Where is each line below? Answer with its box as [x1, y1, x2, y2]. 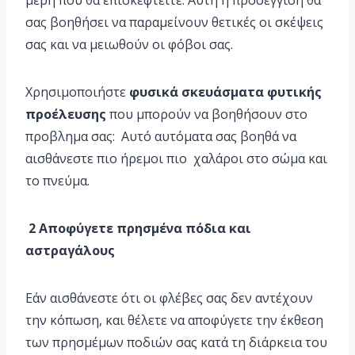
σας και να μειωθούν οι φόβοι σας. [25, 36, 233, 54]
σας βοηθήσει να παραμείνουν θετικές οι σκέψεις [25, 13, 323, 32]
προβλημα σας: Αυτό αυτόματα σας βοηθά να [25, 128, 296, 146]
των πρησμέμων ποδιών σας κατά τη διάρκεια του [25, 334, 327, 352]
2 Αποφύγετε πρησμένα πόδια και [25, 219, 251, 238]
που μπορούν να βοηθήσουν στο [106, 105, 307, 124]
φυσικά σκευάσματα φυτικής [129, 83, 322, 101]
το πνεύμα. [25, 172, 90, 190]
